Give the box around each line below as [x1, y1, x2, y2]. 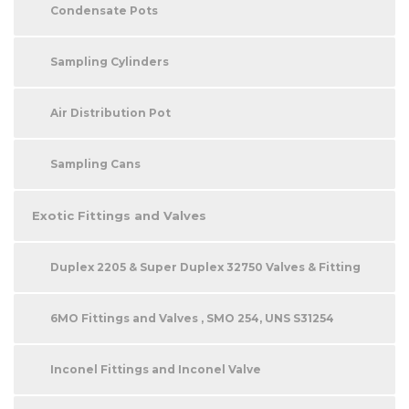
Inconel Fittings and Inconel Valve [50, 362, 261, 376]
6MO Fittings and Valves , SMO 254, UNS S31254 [50, 310, 334, 325]
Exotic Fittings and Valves [32, 207, 206, 223]
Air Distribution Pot [50, 105, 171, 120]
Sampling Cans [50, 156, 141, 171]
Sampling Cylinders [50, 54, 169, 68]
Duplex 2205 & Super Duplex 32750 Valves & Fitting [50, 259, 361, 274]
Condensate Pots [50, 3, 158, 17]
